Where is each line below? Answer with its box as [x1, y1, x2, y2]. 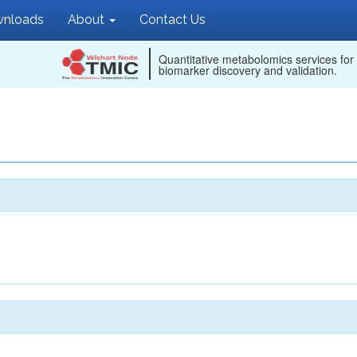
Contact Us [139, 12, 206, 27]
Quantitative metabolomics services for [159, 51, 354, 67]
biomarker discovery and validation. [159, 62, 337, 78]
